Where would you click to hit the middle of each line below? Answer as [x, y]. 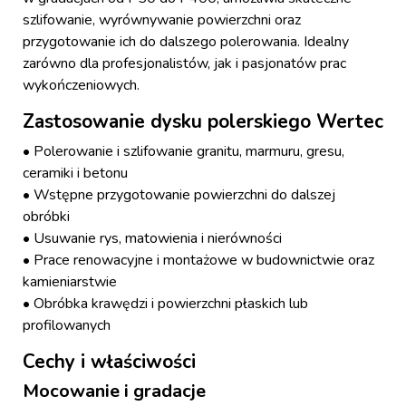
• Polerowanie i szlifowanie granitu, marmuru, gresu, [184, 152]
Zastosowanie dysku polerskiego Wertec [203, 122]
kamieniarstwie [70, 282]
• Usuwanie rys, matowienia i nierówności [152, 239]
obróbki [46, 217]
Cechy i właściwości [109, 362]
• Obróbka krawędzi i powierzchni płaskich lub [165, 304]
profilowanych [67, 326]
